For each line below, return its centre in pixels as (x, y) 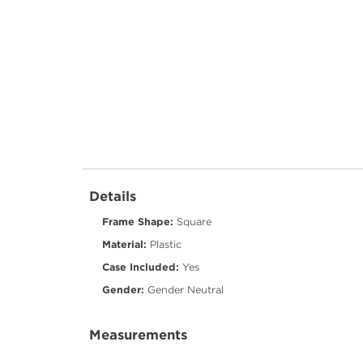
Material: (124, 245)
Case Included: (141, 267)
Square (192, 222)
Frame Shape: (138, 222)
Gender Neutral (184, 290)
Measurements (138, 335)
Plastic (164, 245)
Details (113, 197)
